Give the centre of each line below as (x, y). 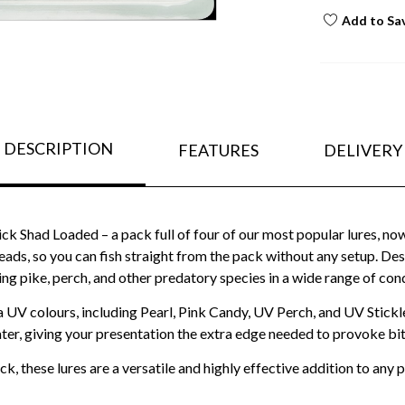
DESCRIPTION (58, 149)
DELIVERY (363, 150)
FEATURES (218, 150)
